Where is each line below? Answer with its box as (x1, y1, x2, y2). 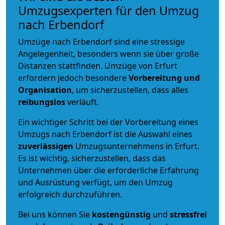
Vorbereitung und (129, 72, 200, 83)
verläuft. (65, 96, 99, 107)
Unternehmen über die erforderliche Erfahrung (18, 164, 199, 176)
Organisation (18, 84, 72, 95)
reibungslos (18, 96, 65, 107)
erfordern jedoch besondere (18, 72, 129, 83)
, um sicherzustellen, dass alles (72, 84, 188, 95)
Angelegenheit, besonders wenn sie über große (18, 48, 199, 59)
